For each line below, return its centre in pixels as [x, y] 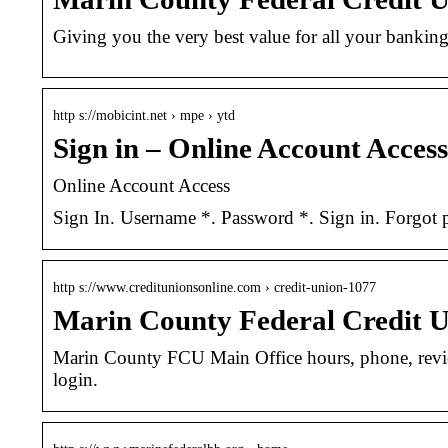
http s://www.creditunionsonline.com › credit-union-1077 [214, 287]
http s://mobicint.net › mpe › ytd [144, 115]
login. [75, 379]
